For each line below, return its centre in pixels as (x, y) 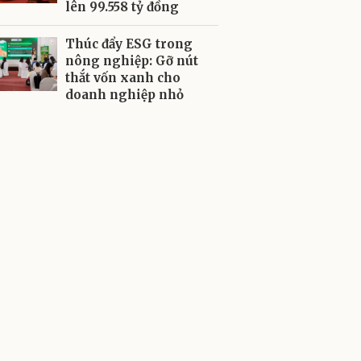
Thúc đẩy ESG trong (129, 44)
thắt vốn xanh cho (123, 78)
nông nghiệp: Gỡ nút (132, 61)
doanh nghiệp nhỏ (124, 95)
